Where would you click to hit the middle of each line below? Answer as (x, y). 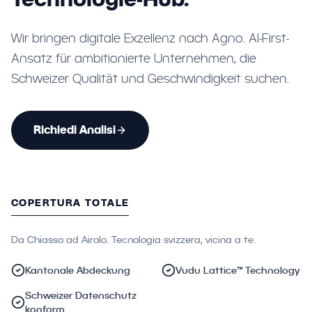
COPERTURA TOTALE (70, 203)
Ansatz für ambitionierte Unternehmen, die (134, 58)
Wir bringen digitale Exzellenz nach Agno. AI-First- (150, 38)
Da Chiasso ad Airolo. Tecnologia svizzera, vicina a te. (133, 240)
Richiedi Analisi (75, 130)
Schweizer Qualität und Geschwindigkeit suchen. (150, 78)
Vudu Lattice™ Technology (237, 270)
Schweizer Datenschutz (81, 295)
